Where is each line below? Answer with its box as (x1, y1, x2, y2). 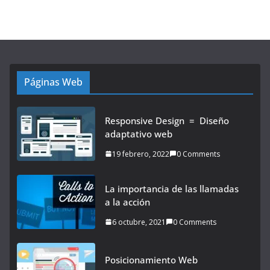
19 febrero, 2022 (112, 148, 169, 159)
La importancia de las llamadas (105, 182, 239, 195)
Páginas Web (24, 75, 83, 89)
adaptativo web (105, 127, 172, 140)
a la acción (105, 195, 150, 208)
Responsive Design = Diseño (105, 114, 229, 127)
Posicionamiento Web (105, 254, 198, 266)
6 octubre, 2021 (112, 216, 166, 227)
